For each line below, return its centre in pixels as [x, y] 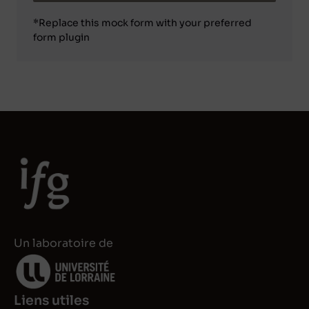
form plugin [61, 38]
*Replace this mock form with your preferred [142, 23]
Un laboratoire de [63, 243]
